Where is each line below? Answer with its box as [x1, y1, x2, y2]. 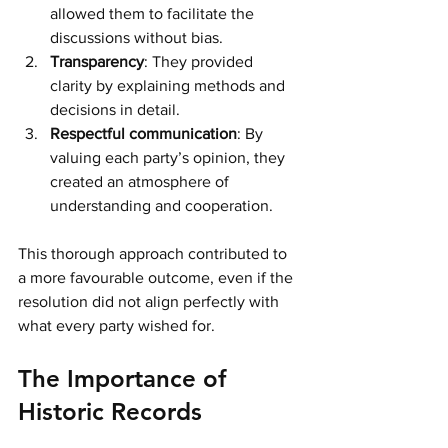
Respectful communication [50, 124, 237, 142]
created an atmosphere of [50, 172, 233, 190]
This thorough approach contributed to [18, 244, 291, 262]
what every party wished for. [18, 316, 219, 334]
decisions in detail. [50, 100, 180, 118]
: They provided [144, 52, 257, 70]
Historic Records [18, 396, 202, 426]
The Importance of [18, 363, 233, 393]
